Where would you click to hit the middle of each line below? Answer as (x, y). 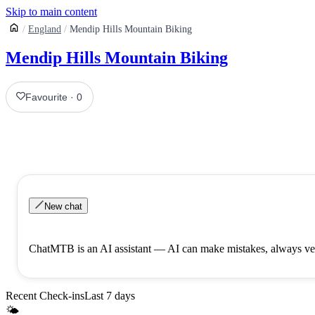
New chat (64, 206)
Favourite (47, 97)
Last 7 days (110, 295)
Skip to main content (51, 12)
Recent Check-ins (45, 295)
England (45, 29)
